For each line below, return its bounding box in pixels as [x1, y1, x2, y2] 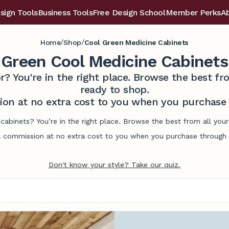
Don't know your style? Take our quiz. [49, 161, 180, 169]
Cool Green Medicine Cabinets [84, 38, 189, 47]
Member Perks [165, 8, 221, 17]
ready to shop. [80, 83, 149, 96]
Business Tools [37, 8, 93, 17]
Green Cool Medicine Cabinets [1, 52, 228, 71]
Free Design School [93, 8, 166, 17]
